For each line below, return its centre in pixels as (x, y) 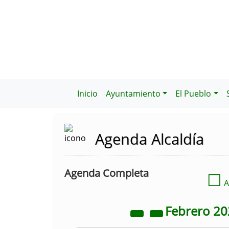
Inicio (87, 94)
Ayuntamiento (133, 94)
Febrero (189, 211)
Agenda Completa (107, 173)
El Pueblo (193, 94)
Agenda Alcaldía (150, 139)
